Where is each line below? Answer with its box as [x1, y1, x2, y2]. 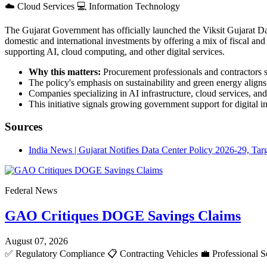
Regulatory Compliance [13, 248, 107, 259]
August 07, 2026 [5, 235, 68, 246]
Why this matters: [29, 66, 101, 77]
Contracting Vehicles [117, 248, 200, 259]
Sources [5, 120, 42, 133]
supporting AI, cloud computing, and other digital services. [5, 46, 225, 57]
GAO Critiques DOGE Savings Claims [5, 207, 241, 223]
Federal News [5, 185, 57, 195]
